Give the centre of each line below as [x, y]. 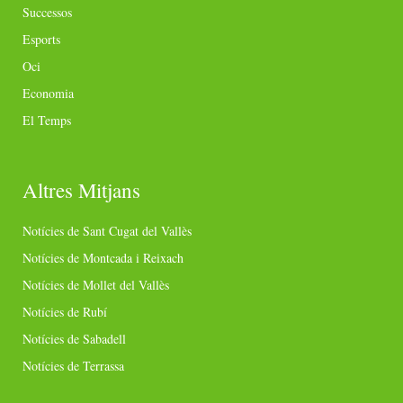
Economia [48, 94]
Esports [41, 40]
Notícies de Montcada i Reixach [103, 258]
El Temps [47, 121]
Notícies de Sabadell [74, 339]
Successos [47, 13]
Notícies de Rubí [65, 312]
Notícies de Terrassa [73, 366]
